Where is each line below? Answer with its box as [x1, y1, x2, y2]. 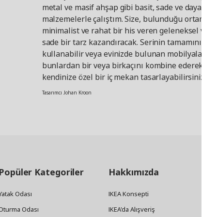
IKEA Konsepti [108, 189, 149, 199]
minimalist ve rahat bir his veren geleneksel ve [42, 25, 209, 36]
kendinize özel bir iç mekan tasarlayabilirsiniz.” [42, 72, 209, 83]
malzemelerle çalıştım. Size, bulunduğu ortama [42, 14, 211, 25]
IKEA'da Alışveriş [108, 205, 155, 214]
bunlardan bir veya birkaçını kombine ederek [42, 60, 203, 71]
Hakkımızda [108, 166, 159, 178]
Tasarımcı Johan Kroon [42, 89, 92, 96]
